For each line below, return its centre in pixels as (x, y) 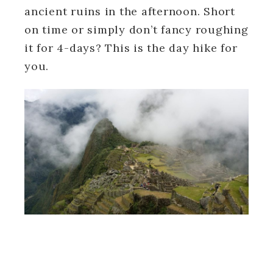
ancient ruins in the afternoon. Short (130, 11)
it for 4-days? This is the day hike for (131, 48)
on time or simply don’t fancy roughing (136, 29)
